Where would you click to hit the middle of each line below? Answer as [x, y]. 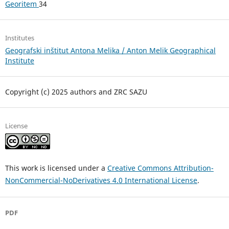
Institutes [19, 38]
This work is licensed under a [56, 168]
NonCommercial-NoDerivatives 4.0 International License [101, 180]
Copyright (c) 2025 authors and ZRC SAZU [76, 92]
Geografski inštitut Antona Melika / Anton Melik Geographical [110, 51]
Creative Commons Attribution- [160, 168]
